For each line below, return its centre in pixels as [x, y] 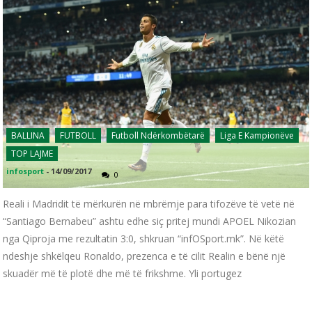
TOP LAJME [32, 154]
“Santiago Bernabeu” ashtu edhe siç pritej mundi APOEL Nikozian [150, 221]
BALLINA [28, 136]
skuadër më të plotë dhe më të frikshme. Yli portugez [123, 274]
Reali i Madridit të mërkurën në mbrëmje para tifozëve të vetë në [149, 204]
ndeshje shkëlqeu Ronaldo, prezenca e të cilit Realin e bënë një [145, 256]
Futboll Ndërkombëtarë [158, 136]
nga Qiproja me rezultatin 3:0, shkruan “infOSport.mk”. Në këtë [144, 239]
